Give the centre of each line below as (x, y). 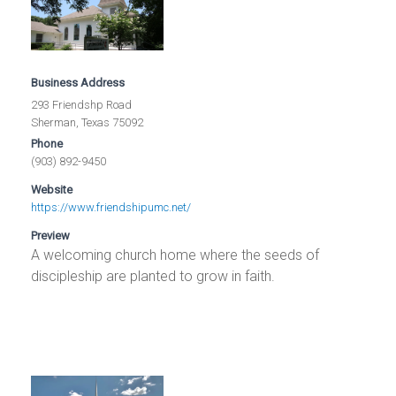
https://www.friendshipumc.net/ (111, 207)
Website (52, 189)
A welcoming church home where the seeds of (175, 255)
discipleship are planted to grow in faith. (153, 276)
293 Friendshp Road (82, 104)
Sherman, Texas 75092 (88, 122)
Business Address (78, 82)
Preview (51, 235)
